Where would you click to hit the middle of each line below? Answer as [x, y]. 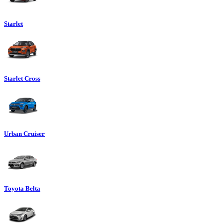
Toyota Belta [22, 188]
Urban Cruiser [24, 133]
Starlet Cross [22, 79]
